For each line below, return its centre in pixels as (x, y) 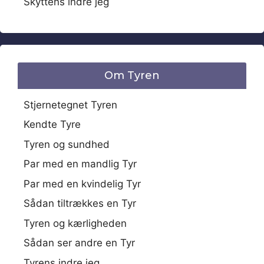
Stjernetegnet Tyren (70, 105)
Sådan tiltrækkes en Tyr (80, 204)
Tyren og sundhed (67, 144)
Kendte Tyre (52, 125)
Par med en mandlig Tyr (80, 164)
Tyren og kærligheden (75, 223)
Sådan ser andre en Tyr (79, 243)
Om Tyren (132, 75)
